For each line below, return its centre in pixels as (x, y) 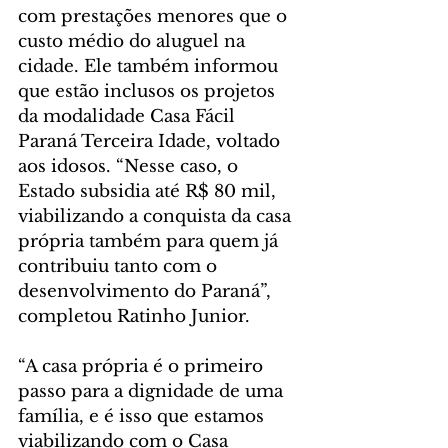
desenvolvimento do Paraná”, (147, 292)
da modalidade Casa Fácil (129, 117)
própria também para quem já (150, 242)
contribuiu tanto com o (120, 267)
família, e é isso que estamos (143, 417)
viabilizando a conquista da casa (157, 217)
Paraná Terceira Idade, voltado (151, 142)
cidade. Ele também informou (150, 67)
